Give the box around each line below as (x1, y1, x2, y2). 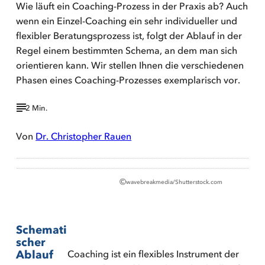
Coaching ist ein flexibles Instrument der (67, 247, 240, 260)
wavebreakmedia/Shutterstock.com (126, 178, 222, 186)
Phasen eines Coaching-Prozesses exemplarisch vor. (16, 74, 241, 86)
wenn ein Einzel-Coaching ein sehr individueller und (16, 15, 238, 27)
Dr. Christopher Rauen (35, 130, 132, 142)
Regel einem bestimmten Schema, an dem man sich (16, 44, 238, 57)
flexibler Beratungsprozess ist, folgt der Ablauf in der (16, 30, 243, 42)
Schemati (16, 222, 67, 237)
